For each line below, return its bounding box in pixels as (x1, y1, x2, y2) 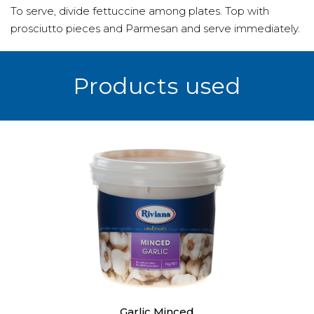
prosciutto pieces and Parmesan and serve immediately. (11, 22, 300, 35)
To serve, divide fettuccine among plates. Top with (11, 4, 269, 18)
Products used (73, 72, 241, 100)
